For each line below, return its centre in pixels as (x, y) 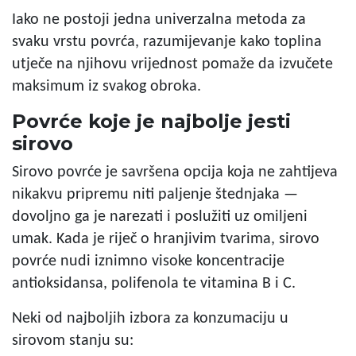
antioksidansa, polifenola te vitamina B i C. (154, 283)
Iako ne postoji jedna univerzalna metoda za (159, 19)
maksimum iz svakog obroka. (106, 86)
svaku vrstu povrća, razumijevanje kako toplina (167, 42)
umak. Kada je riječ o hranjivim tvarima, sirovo (166, 239)
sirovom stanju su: (73, 341)
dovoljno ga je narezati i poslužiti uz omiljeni (160, 217)
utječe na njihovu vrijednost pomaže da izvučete (172, 64)
